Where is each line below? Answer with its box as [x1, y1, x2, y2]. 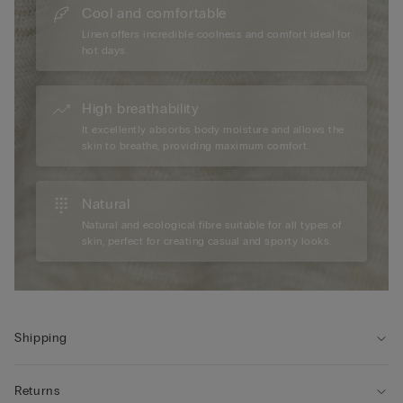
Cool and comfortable [82, 4, 227, 22]
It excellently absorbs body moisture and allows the [82, 123, 345, 137]
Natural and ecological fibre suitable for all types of [82, 219, 342, 232]
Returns [14, 383, 60, 399]
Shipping [14, 330, 68, 346]
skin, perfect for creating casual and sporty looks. [82, 235, 332, 248]
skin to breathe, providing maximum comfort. [82, 139, 309, 153]
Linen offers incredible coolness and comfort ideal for [82, 28, 352, 41]
